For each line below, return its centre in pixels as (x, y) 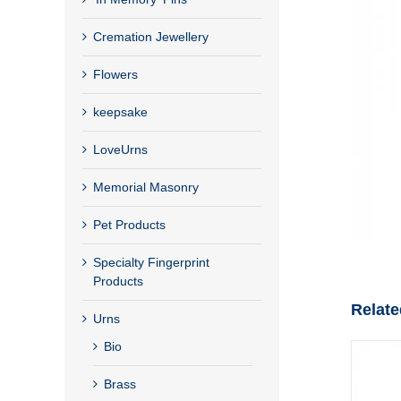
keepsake (120, 111)
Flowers (115, 74)
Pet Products (129, 224)
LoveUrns (120, 149)
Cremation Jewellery (151, 36)
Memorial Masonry (146, 187)
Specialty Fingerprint (151, 262)
